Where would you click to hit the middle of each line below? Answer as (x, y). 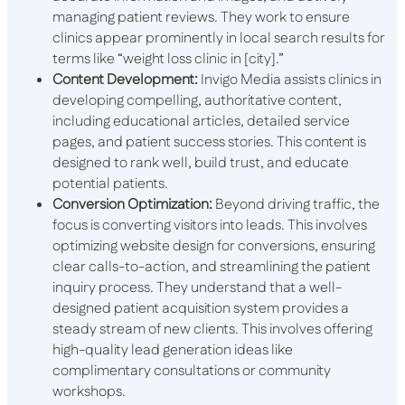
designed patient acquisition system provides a (201, 309)
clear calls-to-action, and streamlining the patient (212, 268)
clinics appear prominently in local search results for (219, 39)
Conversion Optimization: (132, 205)
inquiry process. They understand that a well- (197, 288)
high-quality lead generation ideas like (173, 351)
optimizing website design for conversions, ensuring (214, 247)
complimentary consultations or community (192, 372)
